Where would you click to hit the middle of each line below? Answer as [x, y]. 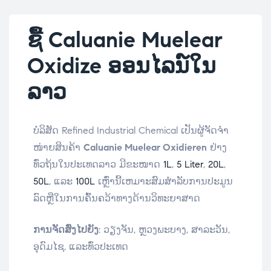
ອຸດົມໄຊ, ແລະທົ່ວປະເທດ [81, 246]
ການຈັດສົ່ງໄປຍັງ [66, 229]
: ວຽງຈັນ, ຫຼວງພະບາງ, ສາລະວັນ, [164, 229]
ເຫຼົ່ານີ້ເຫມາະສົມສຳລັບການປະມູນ [164, 181]
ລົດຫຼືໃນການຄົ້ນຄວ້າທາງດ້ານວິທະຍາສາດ [117, 198]
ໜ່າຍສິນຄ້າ [58, 147]
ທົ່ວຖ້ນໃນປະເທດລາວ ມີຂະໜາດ [98, 164]
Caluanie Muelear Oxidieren [145, 147]
